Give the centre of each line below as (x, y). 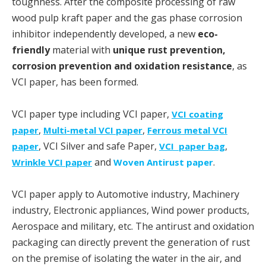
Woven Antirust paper (163, 162)
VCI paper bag (192, 146)
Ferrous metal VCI (187, 130)
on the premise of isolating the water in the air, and (126, 258)
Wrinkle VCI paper (52, 162)
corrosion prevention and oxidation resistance (122, 66)
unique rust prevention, (169, 50)
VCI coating (197, 114)
